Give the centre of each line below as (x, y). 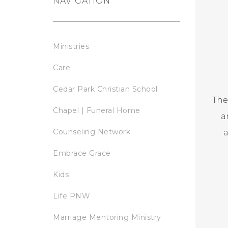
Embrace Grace (82, 153)
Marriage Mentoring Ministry (107, 217)
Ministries (71, 46)
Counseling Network (92, 132)
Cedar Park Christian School (105, 89)
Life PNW (72, 196)
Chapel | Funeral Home (97, 110)
